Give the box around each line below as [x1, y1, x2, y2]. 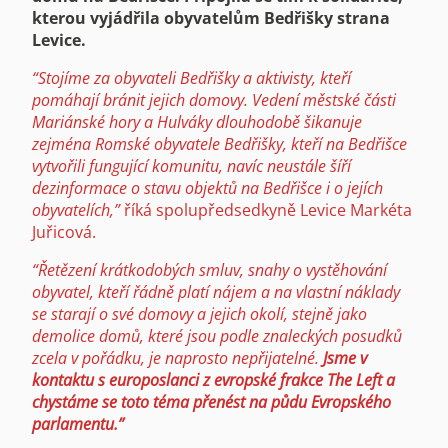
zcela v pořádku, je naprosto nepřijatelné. [32, 346, 323, 369]
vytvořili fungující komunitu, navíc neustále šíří [32, 154, 351, 177]
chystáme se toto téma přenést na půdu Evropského [32, 390, 391, 413]
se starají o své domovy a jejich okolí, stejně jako [32, 302, 367, 325]
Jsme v [323, 346, 367, 369]
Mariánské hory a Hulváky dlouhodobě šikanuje [32, 110, 362, 133]
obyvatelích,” [32, 198, 120, 221]
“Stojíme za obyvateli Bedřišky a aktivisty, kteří [32, 66, 351, 89]
